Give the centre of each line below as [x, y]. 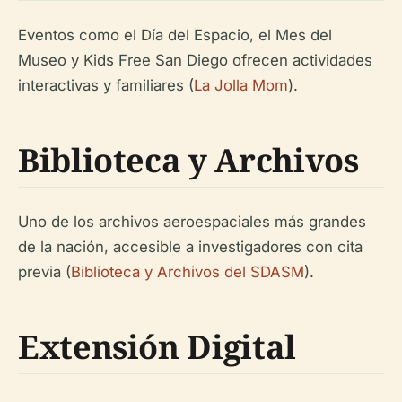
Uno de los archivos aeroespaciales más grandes [192, 222]
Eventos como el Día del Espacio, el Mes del [175, 35]
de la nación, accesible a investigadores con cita [190, 247]
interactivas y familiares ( [106, 86]
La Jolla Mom [241, 86]
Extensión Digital [157, 347]
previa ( [44, 272]
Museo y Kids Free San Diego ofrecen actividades [195, 61]
